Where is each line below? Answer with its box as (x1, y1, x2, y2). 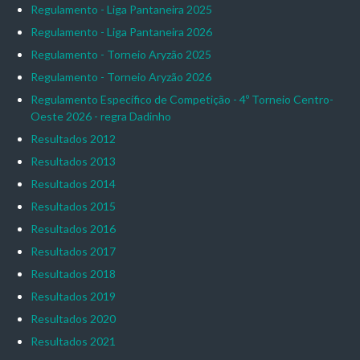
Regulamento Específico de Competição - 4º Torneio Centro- (30, 92, 333, 106)
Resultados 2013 (30, 153, 116, 168)
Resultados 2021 (30, 333, 116, 348)
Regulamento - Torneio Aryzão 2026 (30, 69, 211, 84)
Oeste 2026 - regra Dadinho (30, 108, 171, 123)
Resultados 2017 (30, 243, 116, 258)
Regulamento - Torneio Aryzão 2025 (30, 47, 211, 61)
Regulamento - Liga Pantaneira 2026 (30, 24, 212, 39)
